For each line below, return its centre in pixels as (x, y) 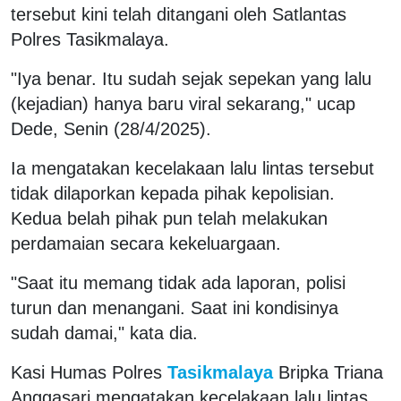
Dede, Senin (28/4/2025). (111, 128)
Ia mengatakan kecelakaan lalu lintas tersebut (192, 168)
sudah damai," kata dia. (104, 333)
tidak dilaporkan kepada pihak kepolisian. (173, 193)
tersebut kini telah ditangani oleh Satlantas (179, 14)
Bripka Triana (331, 372)
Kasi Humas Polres (86, 372)
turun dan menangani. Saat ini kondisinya (175, 307)
